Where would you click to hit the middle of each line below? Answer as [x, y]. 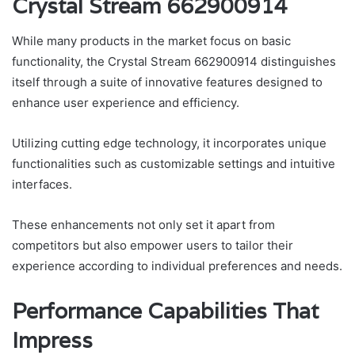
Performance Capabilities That [165, 311]
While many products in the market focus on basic [151, 41]
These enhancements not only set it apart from [143, 225]
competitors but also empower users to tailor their [153, 246]
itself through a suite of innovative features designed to [167, 82]
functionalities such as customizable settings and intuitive [174, 164]
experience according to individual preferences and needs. [177, 266]
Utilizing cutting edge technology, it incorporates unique [169, 143]
